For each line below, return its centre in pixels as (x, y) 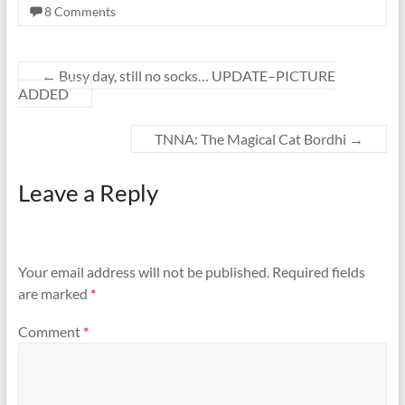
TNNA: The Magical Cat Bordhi (252, 139)
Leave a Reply (88, 193)
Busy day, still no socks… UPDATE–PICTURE (195, 75)
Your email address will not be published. (143, 272)
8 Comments (80, 11)
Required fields (318, 272)
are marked (54, 294)
